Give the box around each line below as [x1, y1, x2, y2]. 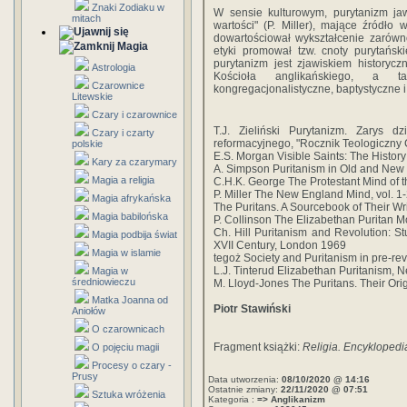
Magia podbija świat [92, 229, 177, 240]
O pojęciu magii [92, 342, 159, 352]
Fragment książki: [213, 341, 303, 353]
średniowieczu [72, 276, 135, 287]
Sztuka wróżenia [92, 389, 165, 400]
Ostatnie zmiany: [208, 384, 281, 394]
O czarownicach [92, 323, 164, 334]
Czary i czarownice [92, 109, 177, 120]
